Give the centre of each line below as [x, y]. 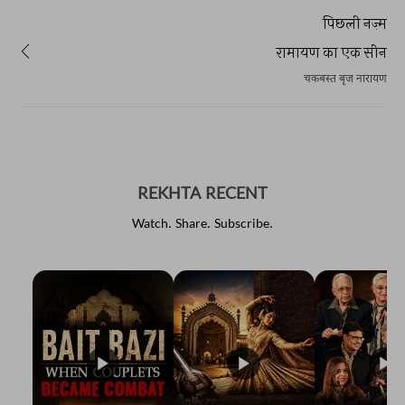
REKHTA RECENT [202, 195]
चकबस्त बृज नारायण [345, 80]
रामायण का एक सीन [331, 52]
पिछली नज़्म [355, 23]
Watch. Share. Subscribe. [202, 225]
